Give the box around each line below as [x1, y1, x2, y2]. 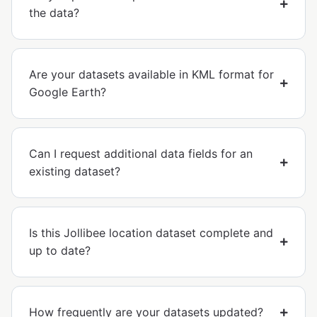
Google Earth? [29, 85, 106, 100]
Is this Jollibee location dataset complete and [29, 226, 273, 241]
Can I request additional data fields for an [29, 146, 253, 161]
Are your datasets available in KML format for [29, 67, 274, 82]
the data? [29, 6, 79, 21]
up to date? [29, 243, 91, 258]
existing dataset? [29, 164, 120, 179]
